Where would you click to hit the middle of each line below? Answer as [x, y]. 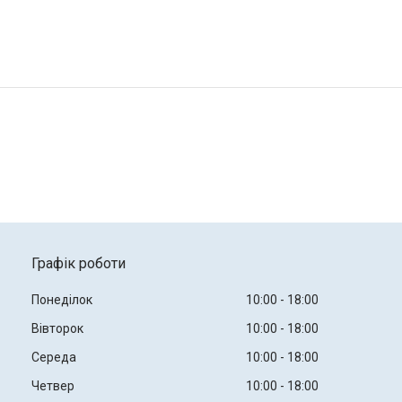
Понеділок [61, 299]
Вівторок [57, 328]
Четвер [52, 385]
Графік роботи [78, 263]
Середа [53, 357]
